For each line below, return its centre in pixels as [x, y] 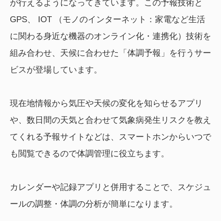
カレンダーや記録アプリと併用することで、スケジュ [110, 187]
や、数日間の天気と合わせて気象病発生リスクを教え [110, 120]
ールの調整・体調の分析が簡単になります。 [94, 204]
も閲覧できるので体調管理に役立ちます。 [90, 154]
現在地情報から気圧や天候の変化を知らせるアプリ [106, 104]
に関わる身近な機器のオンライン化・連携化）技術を [110, 37]
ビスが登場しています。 [56, 70]
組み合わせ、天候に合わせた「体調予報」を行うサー [110, 53]
